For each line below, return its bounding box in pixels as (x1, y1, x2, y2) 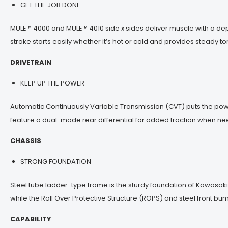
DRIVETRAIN (10, 57, 51, 67)
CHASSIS (10, 135, 41, 146)
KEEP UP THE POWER (20, 78, 84, 88)
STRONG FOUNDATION (20, 156, 91, 166)
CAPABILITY (10, 214, 51, 224)
